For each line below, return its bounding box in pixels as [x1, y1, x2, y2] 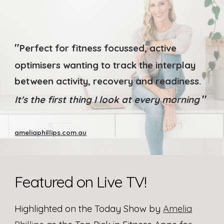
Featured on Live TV [14, 172, 144, 191]
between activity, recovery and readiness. [14, 75, 201, 87]
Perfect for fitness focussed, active [19, 42, 177, 54]
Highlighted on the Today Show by [14, 202, 163, 214]
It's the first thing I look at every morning [14, 93, 202, 105]
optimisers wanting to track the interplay [14, 59, 196, 71]
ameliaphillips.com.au [14, 128, 87, 136]
